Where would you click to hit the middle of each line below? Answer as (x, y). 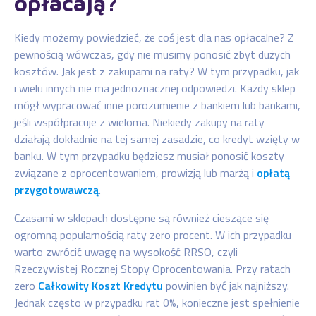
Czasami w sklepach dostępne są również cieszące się (141, 218)
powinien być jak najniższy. (226, 285)
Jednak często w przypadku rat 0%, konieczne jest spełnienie (157, 302)
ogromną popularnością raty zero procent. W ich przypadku (153, 235)
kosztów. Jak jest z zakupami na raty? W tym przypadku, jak (157, 71)
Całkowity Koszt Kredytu (101, 285)
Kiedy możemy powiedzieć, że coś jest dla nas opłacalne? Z (154, 37)
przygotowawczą (56, 189)
